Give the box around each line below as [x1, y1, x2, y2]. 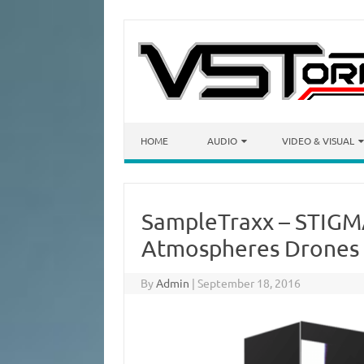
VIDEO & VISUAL [282, 134, 354, 147]
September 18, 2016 [197, 275, 301, 290]
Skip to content [124, 121, 203, 136]
